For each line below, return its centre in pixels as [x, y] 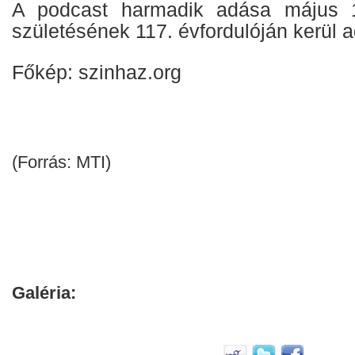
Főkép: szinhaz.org [97, 72]
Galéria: [44, 292]
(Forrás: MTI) [61, 162]
